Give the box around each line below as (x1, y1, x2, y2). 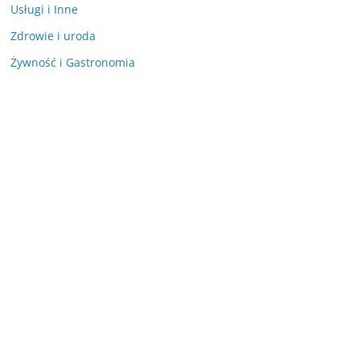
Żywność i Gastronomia (10, 55, 135, 71)
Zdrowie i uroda (10, 28, 96, 44)
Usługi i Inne (10, 2, 78, 18)
